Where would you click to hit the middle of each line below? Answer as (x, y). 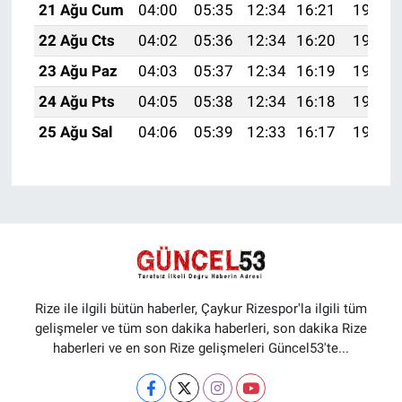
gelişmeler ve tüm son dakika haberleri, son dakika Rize (201, 328)
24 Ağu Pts (76, 102)
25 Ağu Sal (75, 132)
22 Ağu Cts (76, 41)
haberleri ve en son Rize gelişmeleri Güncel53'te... (201, 348)
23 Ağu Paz (78, 71)
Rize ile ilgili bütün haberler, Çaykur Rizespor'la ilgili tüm (201, 308)
